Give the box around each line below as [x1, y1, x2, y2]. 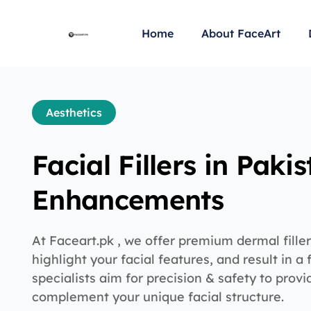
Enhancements [32, 183, 224, 217]
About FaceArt [201, 26, 280, 40]
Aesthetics [46, 106, 103, 119]
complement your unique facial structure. [32, 289, 285, 305]
